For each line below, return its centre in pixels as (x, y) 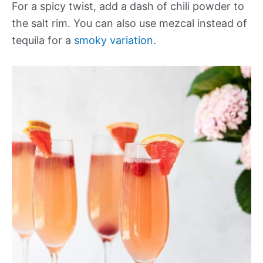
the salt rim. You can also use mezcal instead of (129, 23)
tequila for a (43, 41)
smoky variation (114, 41)
